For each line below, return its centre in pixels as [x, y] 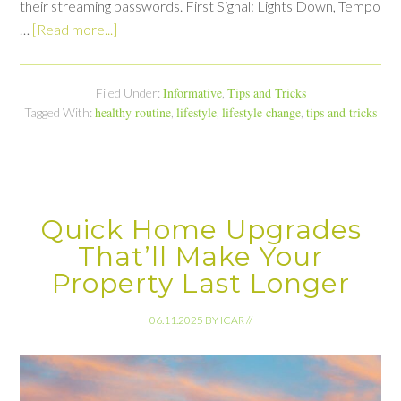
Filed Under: [129, 92]
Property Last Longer [200, 283]
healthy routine [133, 112]
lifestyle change [261, 112]
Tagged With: [60, 112]
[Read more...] [75, 29]
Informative [192, 92]
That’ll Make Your [200, 256]
